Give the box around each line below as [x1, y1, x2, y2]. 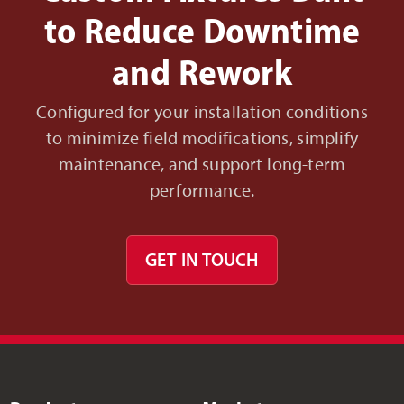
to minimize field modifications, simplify [45, 126, 359, 149]
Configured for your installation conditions [36, 100, 368, 123]
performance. [149, 179, 255, 201]
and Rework [112, 49, 292, 94]
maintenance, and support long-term [58, 152, 346, 175]
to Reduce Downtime [43, 7, 361, 52]
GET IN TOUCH [145, 248, 259, 271]
